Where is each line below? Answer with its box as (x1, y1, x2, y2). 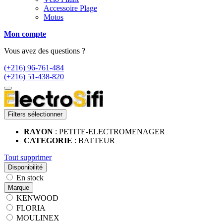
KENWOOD (16, 193, 58, 202)
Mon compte (4, 29, 46, 38)
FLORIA (16, 203, 46, 212)
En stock (16, 173, 44, 182)
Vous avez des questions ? (4, 46, 85, 55)
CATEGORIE (24, 136, 74, 145)
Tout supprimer (4, 153, 52, 162)
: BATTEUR (74, 136, 115, 145)
